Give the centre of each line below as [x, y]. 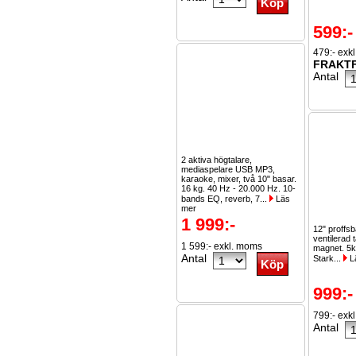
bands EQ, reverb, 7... [225, 199]
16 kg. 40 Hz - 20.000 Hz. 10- [238, 188]
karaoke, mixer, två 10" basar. [239, 179]
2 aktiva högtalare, [217, 160]
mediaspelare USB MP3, [228, 169]
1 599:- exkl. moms [222, 246]
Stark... [328, 258]
